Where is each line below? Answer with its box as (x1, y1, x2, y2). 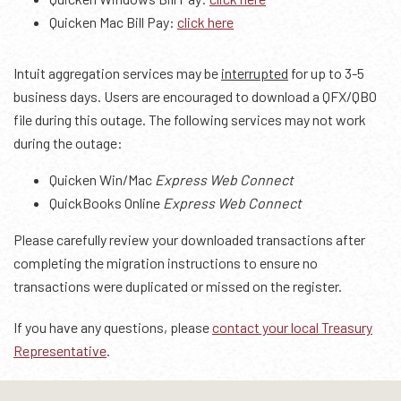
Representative (13, 342, 107, 359)
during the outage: (13, 134, 123, 151)
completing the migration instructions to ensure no (13, 254, 318, 271)
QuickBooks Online (49, 194, 163, 211)
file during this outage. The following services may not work (13, 111, 366, 128)
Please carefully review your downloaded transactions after (13, 231, 365, 248)
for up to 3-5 (288, 64, 364, 81)
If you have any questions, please (13, 319, 212, 336)
